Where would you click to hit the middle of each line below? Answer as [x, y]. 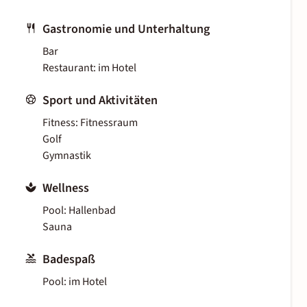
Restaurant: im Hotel [89, 68]
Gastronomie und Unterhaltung [126, 29]
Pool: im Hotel [75, 282]
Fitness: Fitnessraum [90, 123]
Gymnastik [67, 156]
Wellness [66, 188]
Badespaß [69, 260]
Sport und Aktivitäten [100, 101]
